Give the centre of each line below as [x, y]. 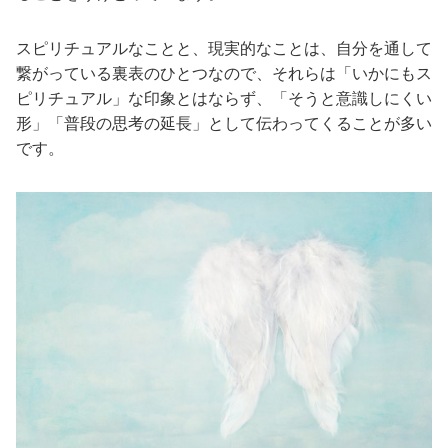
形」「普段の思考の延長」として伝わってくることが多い [224, 124]
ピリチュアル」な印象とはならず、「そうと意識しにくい [224, 99]
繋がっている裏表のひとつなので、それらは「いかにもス [224, 74]
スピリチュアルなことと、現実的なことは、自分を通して [224, 49]
